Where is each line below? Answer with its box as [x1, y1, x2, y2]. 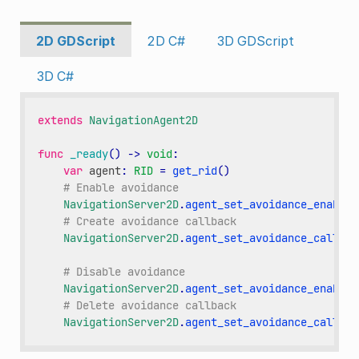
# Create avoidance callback [63, 214, 237, 229]
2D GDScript [35, 32, 115, 49]
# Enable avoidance [63, 180, 179, 196]
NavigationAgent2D [89, 113, 199, 128]
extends [38, 113, 83, 128]
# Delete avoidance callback [63, 298, 237, 313]
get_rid [172, 163, 218, 179]
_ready [70, 147, 109, 162]
